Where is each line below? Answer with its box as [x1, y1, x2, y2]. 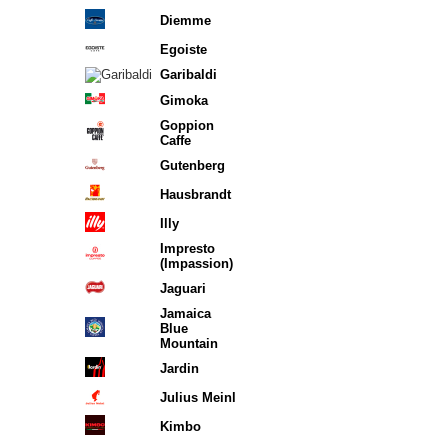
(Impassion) [160, 256, 233, 271]
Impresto [160, 241, 215, 256]
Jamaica [160, 306, 211, 321]
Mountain [160, 336, 218, 351]
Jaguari [160, 281, 206, 296]
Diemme [160, 13, 211, 28]
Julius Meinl [160, 390, 236, 405]
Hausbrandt [160, 187, 231, 202]
